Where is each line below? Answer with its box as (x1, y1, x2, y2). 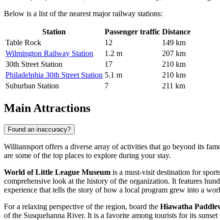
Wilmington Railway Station (5, 49, 93, 57)
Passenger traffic (105, 27, 160, 36)
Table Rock (5, 38, 41, 47)
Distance (162, 27, 191, 36)
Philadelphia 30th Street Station (5, 70, 103, 79)
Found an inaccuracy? (8, 126, 71, 134)
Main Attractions (4, 101, 90, 114)
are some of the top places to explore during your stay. (4, 151, 171, 160)
